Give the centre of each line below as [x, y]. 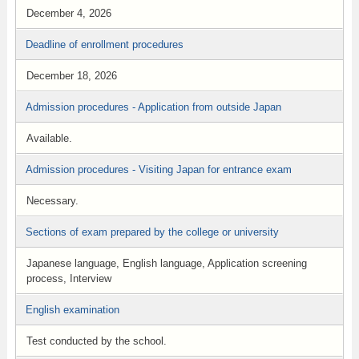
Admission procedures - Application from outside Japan [153, 107]
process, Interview [69, 278]
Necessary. [52, 201]
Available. [49, 138]
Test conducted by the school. [96, 341]
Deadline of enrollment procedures [104, 44]
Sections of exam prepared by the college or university [152, 232]
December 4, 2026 [69, 13]
